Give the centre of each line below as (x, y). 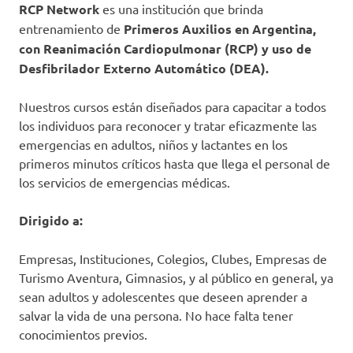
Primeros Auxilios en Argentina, (220, 29)
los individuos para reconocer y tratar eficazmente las (168, 126)
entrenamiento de (71, 29)
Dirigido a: (51, 221)
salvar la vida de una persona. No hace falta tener (156, 316)
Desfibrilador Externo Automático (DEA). (144, 69)
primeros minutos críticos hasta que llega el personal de (175, 163)
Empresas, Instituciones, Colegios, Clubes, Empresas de (173, 259)
